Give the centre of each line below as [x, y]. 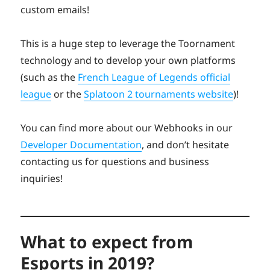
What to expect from [107, 242]
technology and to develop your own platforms [128, 61]
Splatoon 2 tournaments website [159, 94]
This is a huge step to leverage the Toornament [128, 44]
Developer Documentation [81, 145]
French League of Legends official [154, 77]
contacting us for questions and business [115, 162]
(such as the [49, 77]
